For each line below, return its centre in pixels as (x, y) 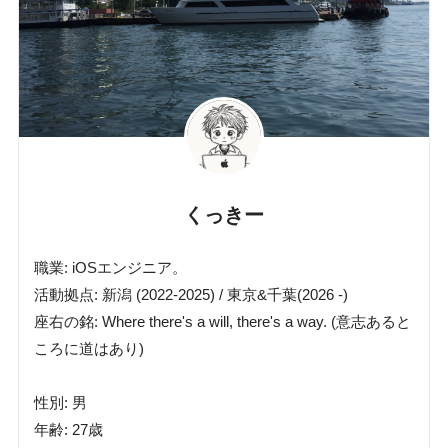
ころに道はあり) (88, 348)
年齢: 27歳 (68, 429)
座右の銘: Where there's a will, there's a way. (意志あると (222, 321)
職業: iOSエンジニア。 (110, 267)
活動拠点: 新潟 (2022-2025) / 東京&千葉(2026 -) (190, 294)
